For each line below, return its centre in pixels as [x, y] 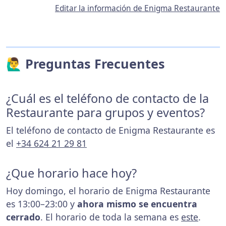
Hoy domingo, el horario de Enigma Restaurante [108, 190]
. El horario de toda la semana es [111, 217]
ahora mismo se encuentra [137, 204]
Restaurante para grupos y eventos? [105, 112]
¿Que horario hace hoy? [71, 173]
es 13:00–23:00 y [42, 204]
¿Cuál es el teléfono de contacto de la [107, 98]
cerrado [23, 217]
